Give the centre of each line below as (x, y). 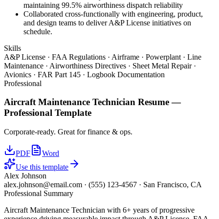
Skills (12, 48)
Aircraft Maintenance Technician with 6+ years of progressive (99, 210)
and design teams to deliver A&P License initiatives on (107, 22)
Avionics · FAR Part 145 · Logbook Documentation (84, 74)
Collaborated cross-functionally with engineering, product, (113, 14)
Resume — (158, 102)
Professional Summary (39, 193)
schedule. (38, 31)
